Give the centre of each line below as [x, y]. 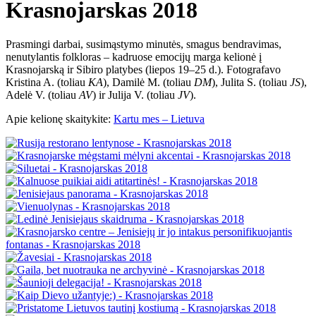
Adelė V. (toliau [42, 95]
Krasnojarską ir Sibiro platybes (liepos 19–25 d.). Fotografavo [143, 70]
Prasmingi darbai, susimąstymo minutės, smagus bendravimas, [144, 44]
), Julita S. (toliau [251, 83]
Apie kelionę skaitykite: [60, 119]
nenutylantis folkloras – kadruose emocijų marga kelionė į [134, 57]
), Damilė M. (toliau [148, 83]
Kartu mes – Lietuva [159, 119]
